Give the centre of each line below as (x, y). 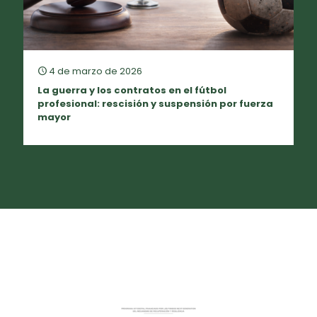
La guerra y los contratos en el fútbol (132, 90)
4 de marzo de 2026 (96, 71)
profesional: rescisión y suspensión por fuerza (155, 103)
